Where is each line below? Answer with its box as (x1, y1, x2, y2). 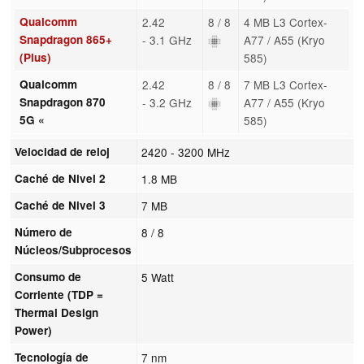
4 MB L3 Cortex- (243, 13, 327, 30)
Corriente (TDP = (15, 286, 104, 302)
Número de (15, 223, 73, 240)
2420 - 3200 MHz (141, 143, 231, 160)
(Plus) (19, 49, 51, 65)
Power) (15, 322, 53, 338)
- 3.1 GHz (141, 31, 192, 48)
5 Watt (141, 268, 175, 285)
